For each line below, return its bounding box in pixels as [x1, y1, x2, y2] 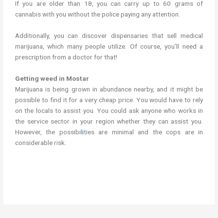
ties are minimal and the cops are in [83, 127, 203, 136]
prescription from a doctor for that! [15, 53, 118, 61]
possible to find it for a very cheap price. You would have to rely [15, 95, 203, 104]
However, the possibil [15, 127, 82, 136]
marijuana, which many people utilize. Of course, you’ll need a [15, 42, 203, 50]
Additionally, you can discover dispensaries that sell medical [15, 31, 203, 39]
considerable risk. [15, 138, 67, 146]
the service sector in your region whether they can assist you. [15, 117, 203, 125]
